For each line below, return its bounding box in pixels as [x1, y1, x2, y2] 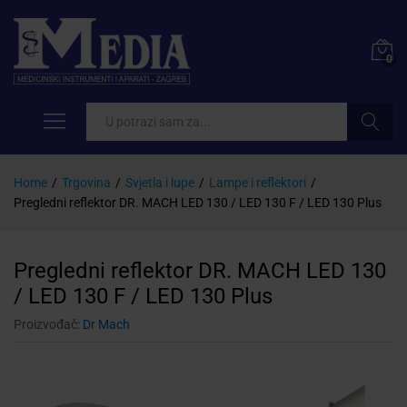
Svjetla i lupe [125, 175, 194, 191]
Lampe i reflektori [209, 175, 306, 191]
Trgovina [62, 175, 111, 191]
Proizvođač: [14, 317, 83, 333]
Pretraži [347, 153, 394, 168]
